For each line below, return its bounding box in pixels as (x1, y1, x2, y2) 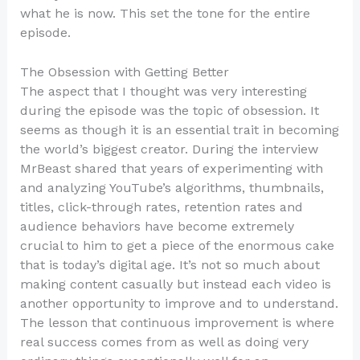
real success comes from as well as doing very (19, 334, 309, 350)
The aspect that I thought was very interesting (19, 84, 307, 100)
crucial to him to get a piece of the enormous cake (19, 238, 334, 254)
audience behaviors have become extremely (19, 219, 294, 235)
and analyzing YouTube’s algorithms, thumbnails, (19, 180, 324, 196)
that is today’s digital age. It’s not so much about (19, 257, 320, 273)
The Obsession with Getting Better (19, 64, 229, 80)
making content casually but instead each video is (19, 276, 331, 292)
